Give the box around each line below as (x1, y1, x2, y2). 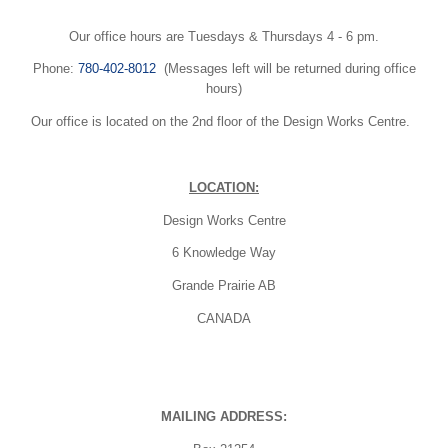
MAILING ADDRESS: (161, 409, 287, 425)
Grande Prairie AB (172, 278, 276, 294)
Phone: (32, 61, 78, 77)
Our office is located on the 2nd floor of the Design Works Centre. (30, 114, 418, 130)
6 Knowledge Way (172, 245, 276, 261)
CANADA (197, 310, 251, 326)
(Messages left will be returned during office (155, 61, 416, 77)
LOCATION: (189, 179, 259, 195)
